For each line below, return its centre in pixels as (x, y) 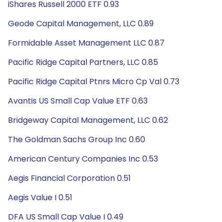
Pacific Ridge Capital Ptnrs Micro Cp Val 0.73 (94, 82)
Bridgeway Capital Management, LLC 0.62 (88, 120)
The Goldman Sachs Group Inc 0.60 (77, 139)
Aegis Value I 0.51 (40, 197)
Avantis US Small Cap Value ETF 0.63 (78, 101)
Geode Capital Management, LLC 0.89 (81, 24)
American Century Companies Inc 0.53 (83, 159)
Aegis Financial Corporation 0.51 (69, 178)
